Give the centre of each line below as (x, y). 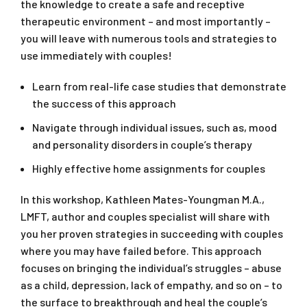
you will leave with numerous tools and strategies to (149, 38)
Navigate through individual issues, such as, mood (155, 127)
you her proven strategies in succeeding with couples (152, 234)
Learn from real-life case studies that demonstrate (159, 86)
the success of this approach (104, 103)
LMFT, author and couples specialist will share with (145, 217)
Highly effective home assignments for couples (149, 169)
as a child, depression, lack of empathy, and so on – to (151, 285)
